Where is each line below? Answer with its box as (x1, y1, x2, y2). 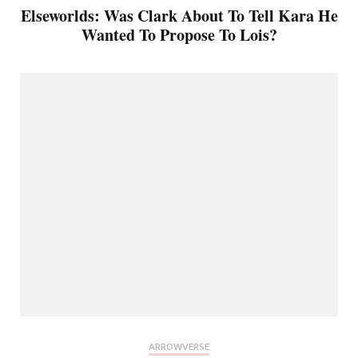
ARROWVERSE (149, 338, 209, 356)
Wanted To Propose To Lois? (81, 22, 277, 46)
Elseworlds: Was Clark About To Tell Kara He (20, 3, 338, 27)
